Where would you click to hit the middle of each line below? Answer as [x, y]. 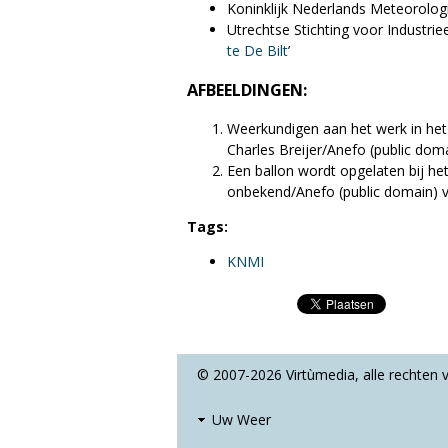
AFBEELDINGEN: [247, 89]
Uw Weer [241, 420]
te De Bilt [257, 51]
